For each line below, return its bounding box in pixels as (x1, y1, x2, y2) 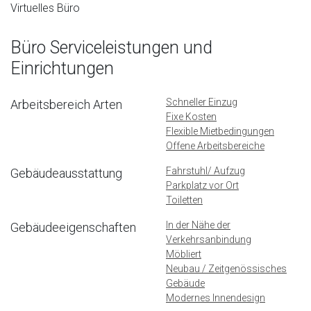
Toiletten (166, 194, 203, 205)
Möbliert (166, 248, 201, 260)
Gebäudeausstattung (10, 165, 122, 180)
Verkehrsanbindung (166, 233, 251, 245)
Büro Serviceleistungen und (10, 37, 212, 58)
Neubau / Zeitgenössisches (166, 262, 287, 274)
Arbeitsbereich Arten (10, 96, 122, 112)
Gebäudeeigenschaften (10, 219, 136, 235)
